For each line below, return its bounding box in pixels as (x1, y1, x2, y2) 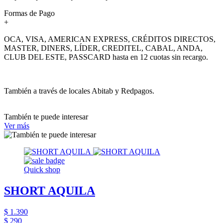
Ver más (4, 121, 29, 130)
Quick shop (24, 165, 60, 174)
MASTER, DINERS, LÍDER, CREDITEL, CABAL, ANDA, (4, 43, 203, 52)
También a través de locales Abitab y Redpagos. (4, 86, 154, 95)
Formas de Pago (4, 8, 55, 17)
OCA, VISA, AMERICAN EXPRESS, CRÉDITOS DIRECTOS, (4, 34, 216, 43)
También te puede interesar (4, 112, 88, 121)
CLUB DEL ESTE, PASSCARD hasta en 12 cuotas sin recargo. (4, 52, 208, 61)
